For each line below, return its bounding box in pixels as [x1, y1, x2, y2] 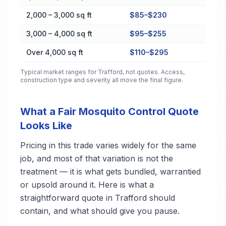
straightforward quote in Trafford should [20, 193, 175, 203]
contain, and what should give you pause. [20, 206, 180, 216]
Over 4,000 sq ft [26, 48, 83, 56]
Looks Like [20, 120, 72, 132]
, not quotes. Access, [123, 68, 185, 76]
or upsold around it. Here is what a [20, 180, 154, 190]
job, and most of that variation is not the [20, 153, 173, 163]
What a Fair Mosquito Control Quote [20, 105, 199, 118]
